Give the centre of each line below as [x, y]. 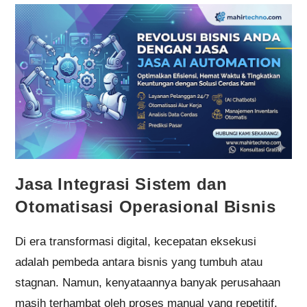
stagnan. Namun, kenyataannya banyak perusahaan [148, 282]
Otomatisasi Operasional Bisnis [146, 206]
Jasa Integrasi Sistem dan [121, 184]
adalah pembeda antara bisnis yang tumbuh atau [139, 262]
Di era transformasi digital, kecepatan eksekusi [136, 241]
